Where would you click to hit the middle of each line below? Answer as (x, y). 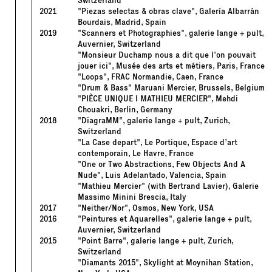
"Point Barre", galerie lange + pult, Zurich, (155, 241)
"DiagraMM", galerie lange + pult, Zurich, (153, 121)
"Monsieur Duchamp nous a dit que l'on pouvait (166, 55)
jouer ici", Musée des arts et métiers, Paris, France (171, 66)
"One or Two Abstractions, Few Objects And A (161, 165)
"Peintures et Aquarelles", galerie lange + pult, (164, 219)
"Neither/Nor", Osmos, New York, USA (145, 208)
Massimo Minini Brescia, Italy (132, 197)
